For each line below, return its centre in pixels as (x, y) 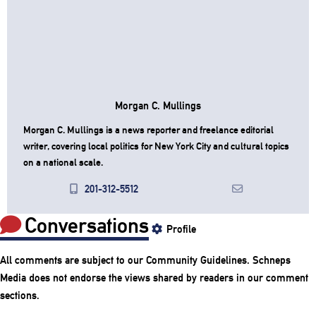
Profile (181, 230)
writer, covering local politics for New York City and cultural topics (156, 146)
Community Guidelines (196, 260)
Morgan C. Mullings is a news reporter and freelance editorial (148, 130)
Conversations (86, 225)
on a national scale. (63, 163)
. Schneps (269, 260)
